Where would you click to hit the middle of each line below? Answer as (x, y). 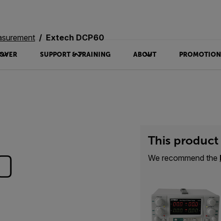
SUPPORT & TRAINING (75, 55)
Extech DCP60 (75, 37)
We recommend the (184, 158)
